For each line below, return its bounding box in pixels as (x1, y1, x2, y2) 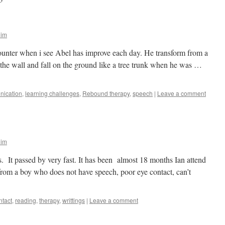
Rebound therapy (82, 89, 130, 97)
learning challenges (25, 89, 79, 97)
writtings (62, 196, 85, 204)
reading (15, 196, 36, 204)
